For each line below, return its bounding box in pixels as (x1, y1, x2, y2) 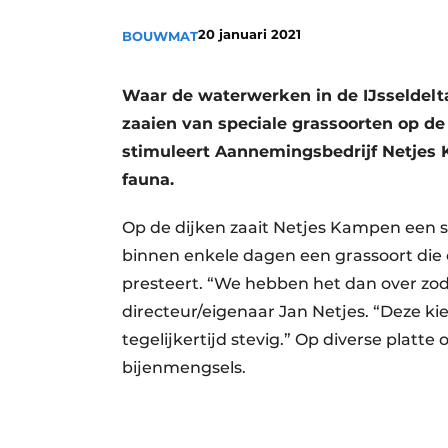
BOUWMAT (122, 28, 198, 44)
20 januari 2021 (198, 26, 301, 42)
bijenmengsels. (122, 358, 254, 377)
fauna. (122, 170, 179, 189)
